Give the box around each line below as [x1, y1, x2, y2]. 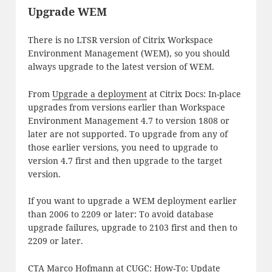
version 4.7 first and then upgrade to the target [27, 154, 222, 166]
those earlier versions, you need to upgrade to [27, 141, 218, 153]
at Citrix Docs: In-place [146, 87, 241, 100]
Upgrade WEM [27, 4, 107, 19]
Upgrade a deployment [52, 87, 147, 100]
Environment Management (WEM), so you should [27, 47, 230, 59]
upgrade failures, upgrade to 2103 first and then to [27, 222, 237, 234]
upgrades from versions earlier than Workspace [27, 101, 225, 113]
